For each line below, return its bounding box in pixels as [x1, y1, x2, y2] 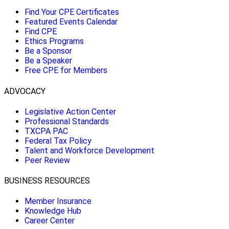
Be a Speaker [25, 56, 72, 66]
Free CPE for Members [25, 65, 107, 76]
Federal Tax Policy [25, 135, 91, 146]
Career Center [25, 216, 75, 226]
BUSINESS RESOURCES [4, 176, 90, 186]
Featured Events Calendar [25, 17, 118, 27]
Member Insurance [25, 196, 91, 207]
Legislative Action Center [25, 106, 116, 117]
